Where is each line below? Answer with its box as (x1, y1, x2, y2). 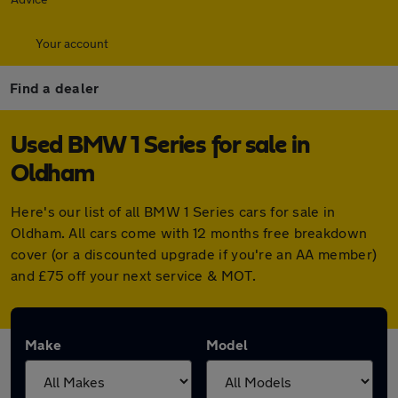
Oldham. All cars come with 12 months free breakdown (11, 224, 368, 241)
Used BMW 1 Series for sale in (11, 133, 310, 158)
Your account (36, 36, 108, 51)
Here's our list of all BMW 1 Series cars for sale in (11, 203, 336, 219)
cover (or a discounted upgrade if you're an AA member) (11, 245, 378, 262)
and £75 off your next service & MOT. (11, 267, 256, 283)
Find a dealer (10, 79, 99, 96)
